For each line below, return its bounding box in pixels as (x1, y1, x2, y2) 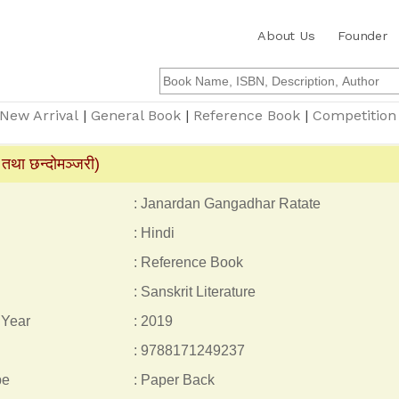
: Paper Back (133, 372, 215, 387)
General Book (91, 107, 181, 124)
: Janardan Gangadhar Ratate (133, 196, 321, 211)
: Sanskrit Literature (133, 284, 256, 299)
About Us (257, 28, 315, 44)
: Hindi (133, 225, 175, 240)
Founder (338, 28, 387, 44)
